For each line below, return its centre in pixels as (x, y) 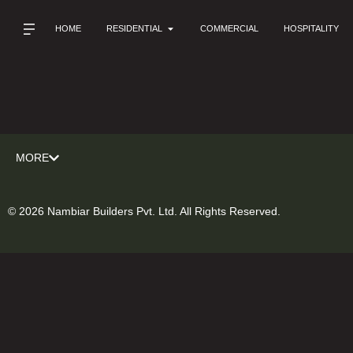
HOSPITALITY (311, 29)
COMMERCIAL (229, 29)
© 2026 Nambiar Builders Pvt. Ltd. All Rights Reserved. (144, 211)
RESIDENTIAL (134, 29)
